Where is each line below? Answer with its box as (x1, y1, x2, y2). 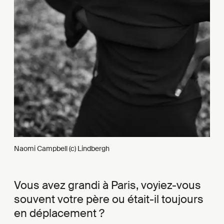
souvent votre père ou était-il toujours (14, 191, 203, 206)
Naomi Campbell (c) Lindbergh (14, 143, 109, 153)
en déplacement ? (14, 205, 104, 220)
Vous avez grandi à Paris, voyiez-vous (14, 177, 201, 192)
